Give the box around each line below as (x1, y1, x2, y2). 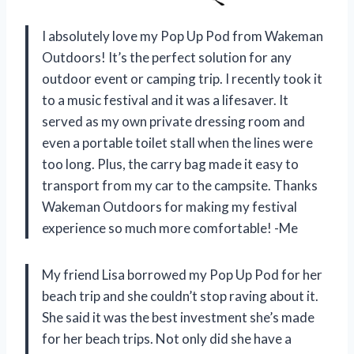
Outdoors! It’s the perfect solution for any (42, 49, 292, 66)
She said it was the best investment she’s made (42, 309, 314, 326)
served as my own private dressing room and (42, 113, 305, 130)
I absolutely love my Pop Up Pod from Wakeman (42, 28, 323, 45)
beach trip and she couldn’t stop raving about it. (42, 288, 318, 305)
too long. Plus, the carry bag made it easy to (42, 156, 299, 173)
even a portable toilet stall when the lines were (42, 134, 313, 152)
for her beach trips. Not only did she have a (42, 330, 292, 348)
